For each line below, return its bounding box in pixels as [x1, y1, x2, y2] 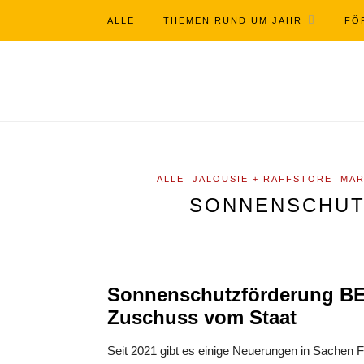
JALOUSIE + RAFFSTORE [193, 173, 332, 184]
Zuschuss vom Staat [107, 306, 297, 329]
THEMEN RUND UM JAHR [163, 15, 302, 25]
